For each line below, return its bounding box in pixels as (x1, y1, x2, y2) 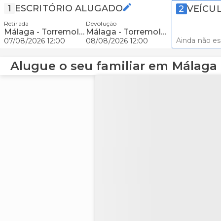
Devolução (86, 20, 116, 27)
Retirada (4, 20, 29, 27)
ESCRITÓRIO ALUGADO (15, 3, 123, 14)
